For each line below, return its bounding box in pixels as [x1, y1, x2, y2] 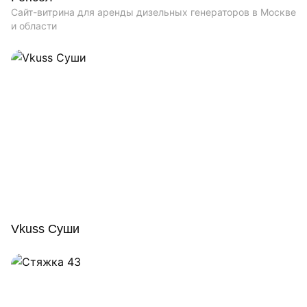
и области [11, 19, 57, 32]
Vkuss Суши [11, 221, 79, 236]
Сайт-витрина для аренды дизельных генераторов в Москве [11, 5, 296, 18]
